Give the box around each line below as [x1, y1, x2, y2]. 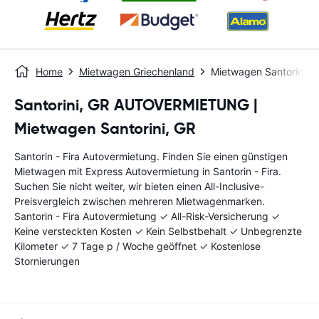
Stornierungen [14, 255, 80, 267]
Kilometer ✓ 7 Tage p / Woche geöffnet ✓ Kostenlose [14, 240, 261, 252]
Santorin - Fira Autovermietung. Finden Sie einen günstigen [14, 150, 288, 162]
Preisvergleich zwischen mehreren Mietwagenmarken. [14, 195, 265, 207]
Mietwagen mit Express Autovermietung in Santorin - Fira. [14, 165, 281, 177]
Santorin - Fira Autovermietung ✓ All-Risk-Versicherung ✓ [14, 210, 280, 222]
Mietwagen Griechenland [79, 66, 194, 78]
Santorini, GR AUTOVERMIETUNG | [14, 95, 258, 115]
